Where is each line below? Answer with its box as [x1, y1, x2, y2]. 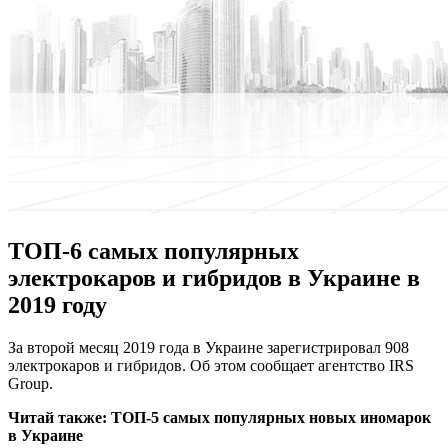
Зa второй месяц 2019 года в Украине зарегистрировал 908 [8, 338, 409, 356]
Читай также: [8, 408, 111, 426]
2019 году [8, 291, 107, 318]
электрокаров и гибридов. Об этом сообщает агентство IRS [8, 356, 414, 374]
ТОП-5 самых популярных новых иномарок [111, 408, 431, 426]
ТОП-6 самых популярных [8, 237, 299, 264]
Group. [8, 374, 53, 392]
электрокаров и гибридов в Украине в [8, 264, 420, 291]
